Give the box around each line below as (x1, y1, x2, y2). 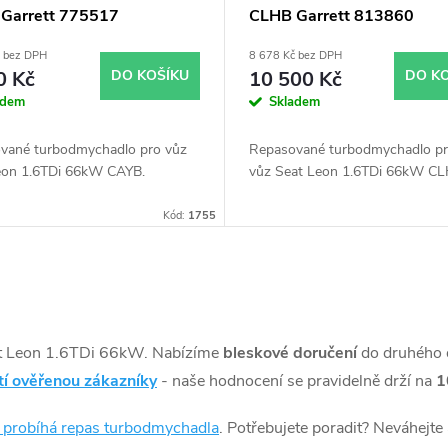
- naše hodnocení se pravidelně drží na (161, 370, 432, 393)
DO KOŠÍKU (110, 65, 189, 85)
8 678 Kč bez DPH (248, 48, 342, 64)
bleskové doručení (223, 342, 357, 365)
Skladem (268, 93, 320, 112)
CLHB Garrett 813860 (248, 5, 414, 28)
